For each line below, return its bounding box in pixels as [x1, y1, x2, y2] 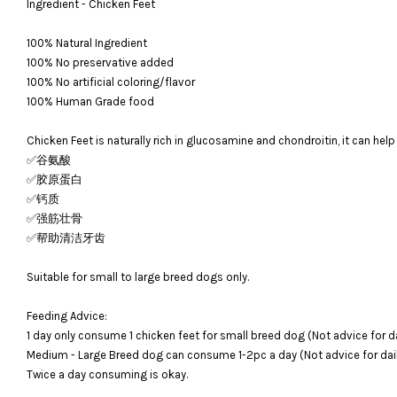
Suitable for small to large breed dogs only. [27, 269, 249, 284]
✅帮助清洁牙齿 [27, 230, 105, 245]
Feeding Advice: [27, 308, 107, 323]
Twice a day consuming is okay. [27, 367, 188, 381]
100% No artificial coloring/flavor [27, 74, 195, 89]
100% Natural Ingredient [27, 35, 147, 50]
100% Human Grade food [27, 94, 154, 108]
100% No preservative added [27, 55, 174, 69]
